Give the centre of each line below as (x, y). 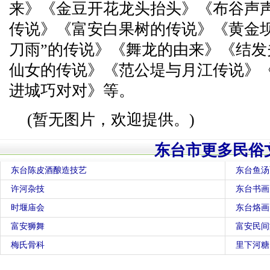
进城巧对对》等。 (72, 91)
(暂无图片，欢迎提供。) (111, 120)
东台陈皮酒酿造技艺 (49, 170)
